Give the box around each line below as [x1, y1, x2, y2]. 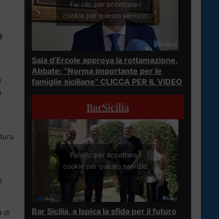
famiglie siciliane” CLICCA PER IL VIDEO [32, 76, 182, 87]
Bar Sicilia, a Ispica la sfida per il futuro [32, 206, 176, 216]
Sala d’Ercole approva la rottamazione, [32, 55, 178, 65]
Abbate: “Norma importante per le [32, 66, 162, 76]
